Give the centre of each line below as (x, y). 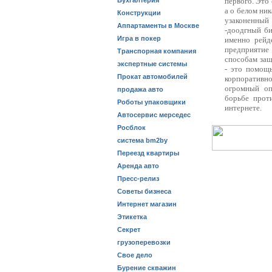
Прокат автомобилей (152, 76)
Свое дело (135, 255)
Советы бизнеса (144, 191)
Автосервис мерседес (154, 115)
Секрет (129, 229)
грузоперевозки (144, 242)
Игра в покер (139, 38)
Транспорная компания (157, 51)
